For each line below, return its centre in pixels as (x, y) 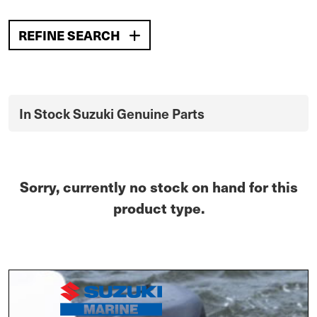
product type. (158, 208)
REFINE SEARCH (71, 35)
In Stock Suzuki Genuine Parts (112, 113)
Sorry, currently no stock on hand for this (158, 186)
